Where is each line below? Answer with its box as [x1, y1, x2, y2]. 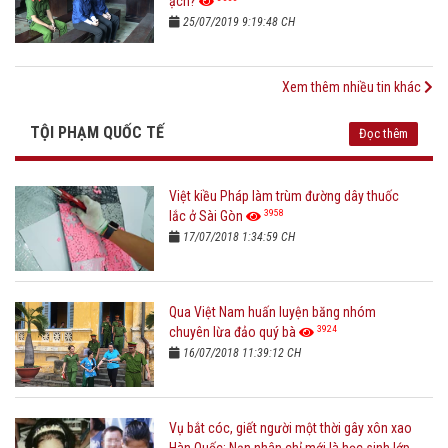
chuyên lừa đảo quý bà [169, 324, 297, 341]
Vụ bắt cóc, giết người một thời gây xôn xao [169, 420, 413, 437]
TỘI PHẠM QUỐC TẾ [30, 123, 164, 143]
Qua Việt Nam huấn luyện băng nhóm [169, 304, 377, 321]
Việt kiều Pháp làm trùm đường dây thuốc [169, 188, 400, 205]
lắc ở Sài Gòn [169, 208, 244, 225]
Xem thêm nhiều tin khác [282, 79, 424, 96]
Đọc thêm [359, 126, 408, 142]
